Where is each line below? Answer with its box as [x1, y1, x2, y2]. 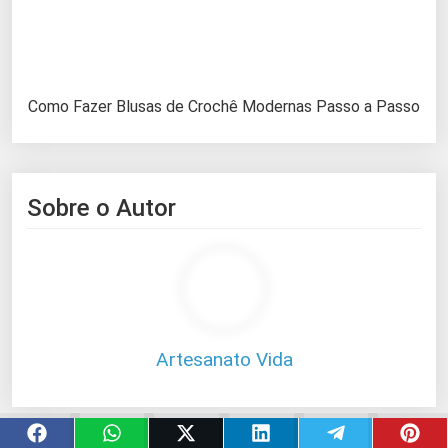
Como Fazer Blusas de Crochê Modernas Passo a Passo [28, 96, 420, 116]
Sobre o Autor [27, 193, 176, 222]
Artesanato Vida [155, 347, 293, 371]
